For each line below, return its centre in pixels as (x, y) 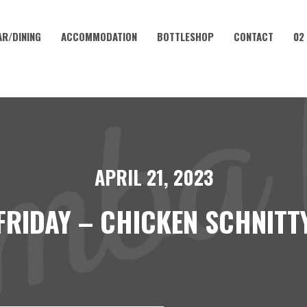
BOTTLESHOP (185, 36)
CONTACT (253, 36)
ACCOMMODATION (99, 36)
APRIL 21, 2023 (153, 177)
